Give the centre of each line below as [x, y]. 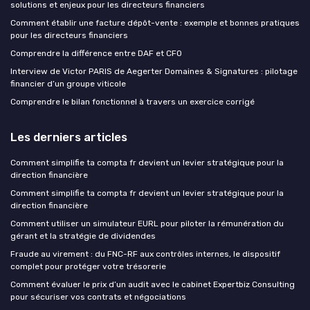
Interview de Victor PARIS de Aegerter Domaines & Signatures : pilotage [154, 71]
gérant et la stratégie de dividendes [83, 236]
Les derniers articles [69, 137]
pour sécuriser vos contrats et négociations [98, 297]
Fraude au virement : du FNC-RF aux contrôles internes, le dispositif [145, 254]
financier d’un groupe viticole [68, 83]
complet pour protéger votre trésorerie [88, 266]
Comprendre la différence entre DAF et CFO [96, 53]
